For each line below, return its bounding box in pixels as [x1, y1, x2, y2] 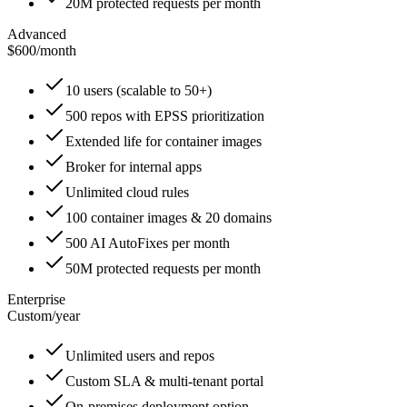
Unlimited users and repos [65, 347, 214, 363]
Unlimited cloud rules [65, 184, 189, 200]
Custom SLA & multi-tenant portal [65, 372, 263, 389]
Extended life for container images [65, 133, 262, 149]
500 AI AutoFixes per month [65, 234, 230, 251]
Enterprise [7, 291, 65, 307]
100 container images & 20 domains [65, 209, 272, 225]
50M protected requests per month [65, 260, 261, 276]
